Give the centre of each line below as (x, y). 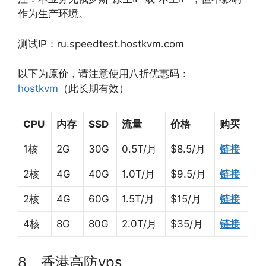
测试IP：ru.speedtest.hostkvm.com (101, 44)
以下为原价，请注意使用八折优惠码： (104, 74)
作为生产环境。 (53, 14)
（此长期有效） (94, 88)
